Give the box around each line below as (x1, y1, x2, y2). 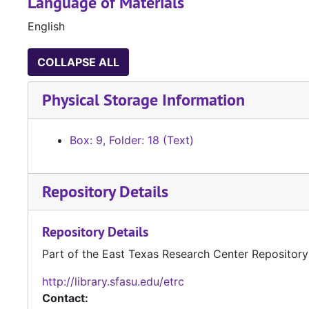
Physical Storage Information (42, 89, 245, 111)
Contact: (42, 291, 88, 306)
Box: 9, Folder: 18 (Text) (70, 133, 194, 148)
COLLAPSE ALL (37, 55, 119, 70)
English (28, 19, 65, 34)
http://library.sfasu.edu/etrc (42, 275, 184, 289)
